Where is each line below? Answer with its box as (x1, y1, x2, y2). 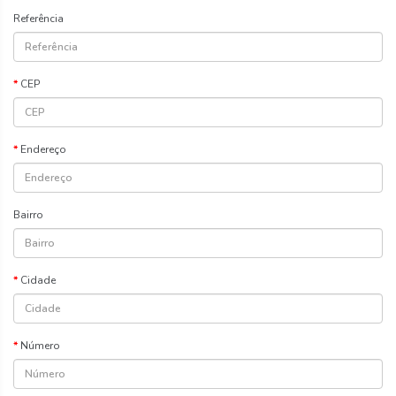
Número (20, 338, 60, 353)
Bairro (13, 207, 43, 222)
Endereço (20, 141, 66, 156)
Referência (13, 11, 64, 26)
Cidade (20, 272, 56, 287)
